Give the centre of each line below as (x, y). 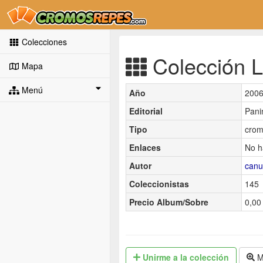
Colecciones (43, 42)
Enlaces (145, 147)
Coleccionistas (159, 183)
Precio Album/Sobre (169, 202)
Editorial (146, 111)
